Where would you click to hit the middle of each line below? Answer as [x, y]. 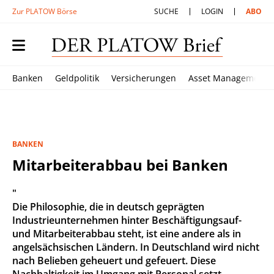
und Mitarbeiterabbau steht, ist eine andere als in [127, 234]
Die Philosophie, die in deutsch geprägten [108, 207]
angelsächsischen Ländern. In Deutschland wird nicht [136, 247]
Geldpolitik [77, 78]
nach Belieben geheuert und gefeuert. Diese [114, 261]
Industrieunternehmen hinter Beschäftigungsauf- [127, 220]
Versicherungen [144, 78]
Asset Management [228, 78]
